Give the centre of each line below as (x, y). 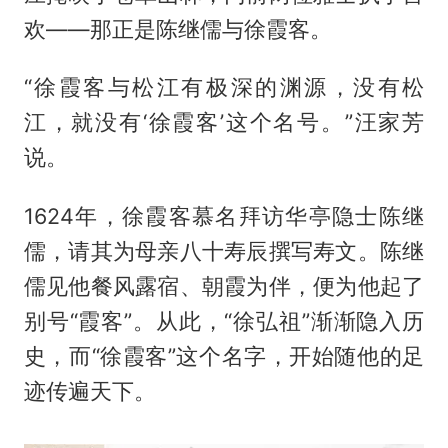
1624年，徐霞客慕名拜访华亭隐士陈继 (224, 216)
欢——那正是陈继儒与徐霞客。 (177, 28)
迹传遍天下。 (89, 391)
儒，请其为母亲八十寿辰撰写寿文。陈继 (224, 251)
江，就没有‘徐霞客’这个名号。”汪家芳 (224, 122)
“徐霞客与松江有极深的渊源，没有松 (224, 87)
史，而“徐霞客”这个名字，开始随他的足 (224, 356)
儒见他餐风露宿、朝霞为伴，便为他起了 (224, 286)
